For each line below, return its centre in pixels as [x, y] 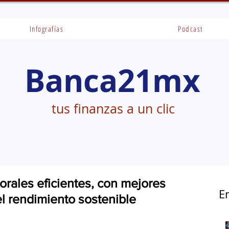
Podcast [190, 29]
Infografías [47, 29]
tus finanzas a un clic [113, 109]
